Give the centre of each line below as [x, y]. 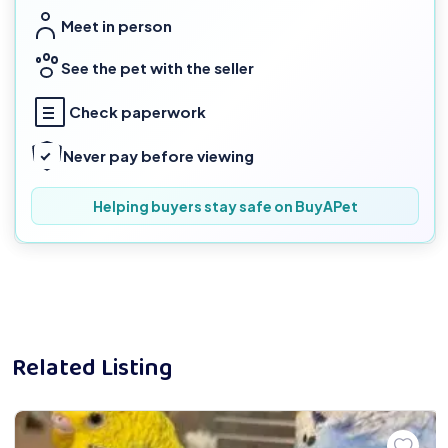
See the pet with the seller [157, 68]
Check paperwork [137, 112]
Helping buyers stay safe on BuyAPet [225, 205]
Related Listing [92, 369]
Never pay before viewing [158, 156]
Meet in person [116, 26]
